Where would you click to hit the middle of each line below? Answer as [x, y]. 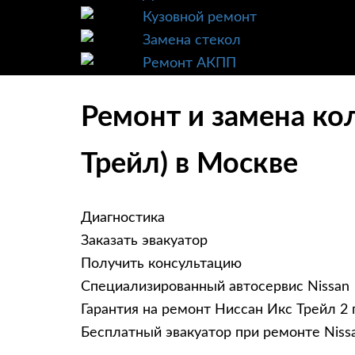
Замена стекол [192, 40]
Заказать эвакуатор [144, 241]
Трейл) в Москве [189, 164]
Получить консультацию [161, 264]
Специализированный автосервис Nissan [215, 287]
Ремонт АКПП [189, 63]
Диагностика [123, 218]
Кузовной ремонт [200, 17]
